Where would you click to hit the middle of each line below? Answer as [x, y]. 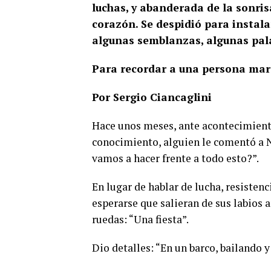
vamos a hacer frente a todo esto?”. [175, 158]
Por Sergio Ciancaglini [152, 97]
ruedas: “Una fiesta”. [140, 220]
